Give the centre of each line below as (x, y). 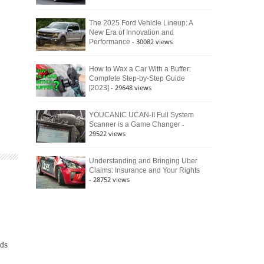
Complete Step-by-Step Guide (137, 78)
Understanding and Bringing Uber (143, 161)
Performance (110, 42)
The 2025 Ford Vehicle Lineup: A (141, 23)
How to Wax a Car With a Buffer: (140, 69)
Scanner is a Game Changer (135, 124)
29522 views (107, 133)
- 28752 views (109, 179)
